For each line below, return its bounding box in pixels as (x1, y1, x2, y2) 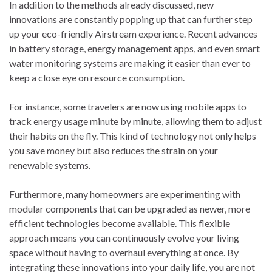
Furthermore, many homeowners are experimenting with (9, 188, 240, 200)
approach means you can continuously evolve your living (9, 232, 239, 244)
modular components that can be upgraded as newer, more (9, 203, 250, 215)
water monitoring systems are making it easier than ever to (9, 57, 251, 69)
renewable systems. (9, 159, 90, 171)
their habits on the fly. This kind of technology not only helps (9, 130, 256, 142)
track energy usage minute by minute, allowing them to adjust (9, 115, 262, 127)
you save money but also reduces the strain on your (9, 144, 218, 157)
